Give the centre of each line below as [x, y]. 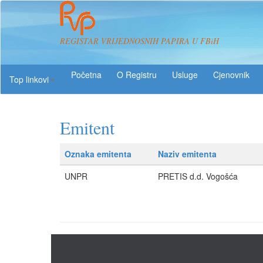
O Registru [137, 75]
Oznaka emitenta [98, 154]
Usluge [185, 75]
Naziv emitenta [187, 154]
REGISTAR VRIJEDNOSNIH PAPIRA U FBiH [139, 41]
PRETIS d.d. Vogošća [198, 176]
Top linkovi [29, 79]
